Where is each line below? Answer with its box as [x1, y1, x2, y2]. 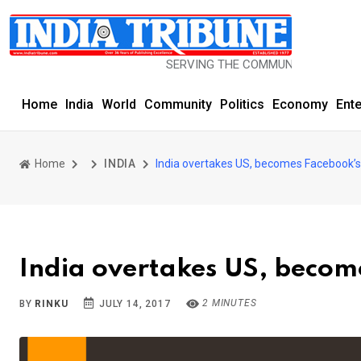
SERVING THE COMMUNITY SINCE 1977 [142, 57, 353, 72]
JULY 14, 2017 [96, 298, 171, 309]
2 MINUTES [199, 297, 257, 309]
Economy [272, 97, 328, 112]
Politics [220, 97, 264, 112]
